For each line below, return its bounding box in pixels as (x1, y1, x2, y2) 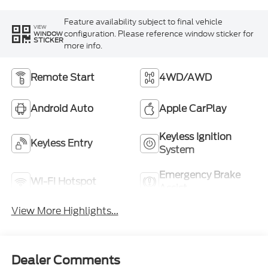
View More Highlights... (11, 204, 118, 218)
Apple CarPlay (159, 102, 226, 116)
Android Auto (30, 102, 93, 116)
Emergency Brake (159, 168, 240, 182)
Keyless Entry (30, 136, 92, 151)
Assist (159, 181, 187, 196)
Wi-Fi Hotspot (30, 175, 96, 189)
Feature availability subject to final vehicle (63, 16, 223, 28)
